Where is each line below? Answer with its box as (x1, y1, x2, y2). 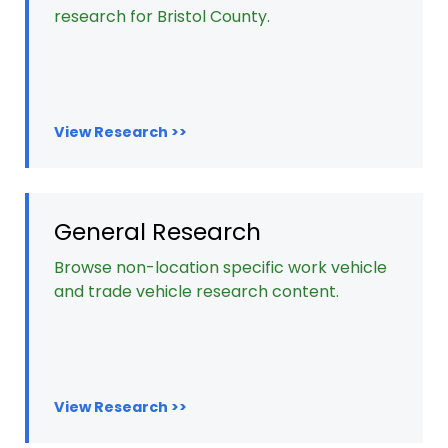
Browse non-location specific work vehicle (54, 255, 387, 279)
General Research (54, 214, 261, 248)
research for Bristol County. (54, 4, 270, 28)
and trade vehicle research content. (54, 279, 339, 303)
